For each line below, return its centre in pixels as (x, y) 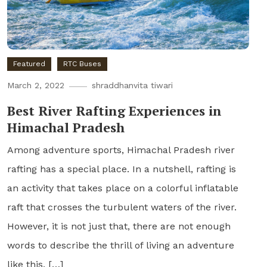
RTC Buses (82, 63)
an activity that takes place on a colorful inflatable (122, 188)
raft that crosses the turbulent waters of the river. (122, 207)
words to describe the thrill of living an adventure (120, 245)
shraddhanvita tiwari (132, 85)
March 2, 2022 (35, 85)
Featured (29, 63)
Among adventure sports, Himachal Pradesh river (121, 150)
